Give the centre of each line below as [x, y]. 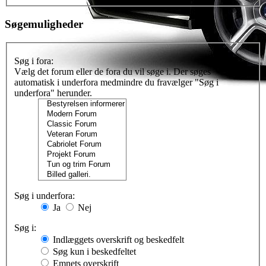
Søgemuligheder [44, 24]
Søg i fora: [34, 61]
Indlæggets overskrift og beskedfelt [117, 240]
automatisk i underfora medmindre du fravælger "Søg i [116, 83]
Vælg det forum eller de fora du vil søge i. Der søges [113, 72]
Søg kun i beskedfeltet [93, 252]
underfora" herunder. [53, 93]
